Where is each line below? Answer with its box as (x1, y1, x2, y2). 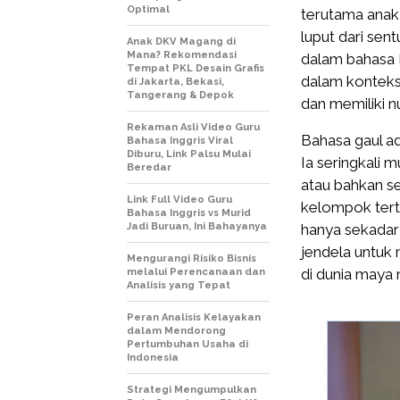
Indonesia (127, 352, 179, 364)
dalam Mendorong (127, 325, 226, 337)
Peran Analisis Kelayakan (127, 312, 261, 324)
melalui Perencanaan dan (127, 266, 265, 279)
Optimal (127, 4, 170, 16)
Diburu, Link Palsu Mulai (127, 148, 251, 161)
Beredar (127, 162, 171, 174)
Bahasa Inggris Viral (127, 135, 233, 147)
